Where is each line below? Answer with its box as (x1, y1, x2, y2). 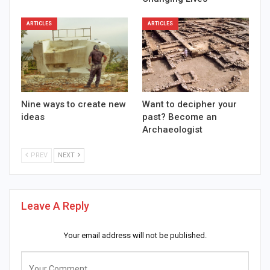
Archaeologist (142, 124, 202, 135)
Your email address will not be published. (63, 230, 207, 240)
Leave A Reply (21, 199, 89, 212)
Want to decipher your (142, 98, 237, 110)
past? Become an (142, 111, 217, 122)
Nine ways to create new (21, 98, 126, 110)
